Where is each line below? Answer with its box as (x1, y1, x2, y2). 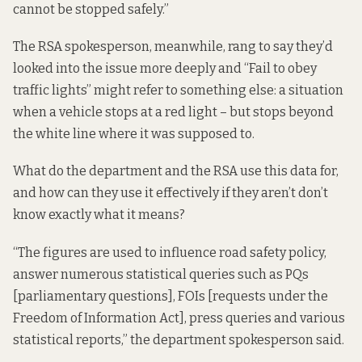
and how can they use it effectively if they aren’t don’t (13, 185, 328, 201)
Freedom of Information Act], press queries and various (13, 309, 345, 326)
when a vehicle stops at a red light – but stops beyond (13, 104, 334, 120)
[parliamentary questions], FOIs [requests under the (13, 288, 328, 304)
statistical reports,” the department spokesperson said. (13, 331, 344, 347)
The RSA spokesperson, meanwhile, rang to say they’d (13, 39, 333, 55)
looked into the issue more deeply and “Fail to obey (13, 61, 317, 77)
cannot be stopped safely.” (13, 2, 169, 18)
